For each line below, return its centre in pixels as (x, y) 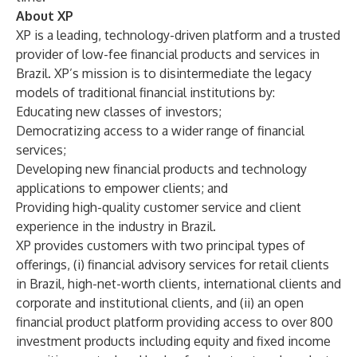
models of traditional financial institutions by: (145, 92)
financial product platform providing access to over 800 (175, 322)
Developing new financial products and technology (161, 169)
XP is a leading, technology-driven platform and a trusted (178, 35)
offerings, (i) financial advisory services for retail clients (173, 265)
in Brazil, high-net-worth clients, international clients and (178, 284)
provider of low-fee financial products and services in (168, 54)
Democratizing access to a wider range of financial (160, 131)
